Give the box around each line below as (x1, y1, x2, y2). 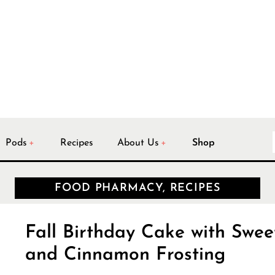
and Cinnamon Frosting (25, 246, 225, 265)
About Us (117, 137, 159, 148)
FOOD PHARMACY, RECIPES (55, 182, 220, 194)
